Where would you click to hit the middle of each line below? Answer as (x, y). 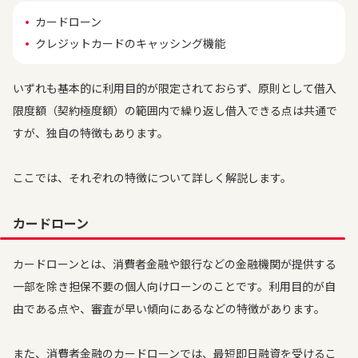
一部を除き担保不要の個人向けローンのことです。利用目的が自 (174, 286)
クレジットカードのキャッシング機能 (130, 43)
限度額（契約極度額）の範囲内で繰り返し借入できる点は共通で (175, 110)
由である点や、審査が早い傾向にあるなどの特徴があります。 (169, 308)
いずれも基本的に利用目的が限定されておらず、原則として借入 (175, 88)
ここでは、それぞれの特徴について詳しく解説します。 (152, 177)
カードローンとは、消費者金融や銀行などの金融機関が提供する (175, 264)
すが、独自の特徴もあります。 (91, 133)
